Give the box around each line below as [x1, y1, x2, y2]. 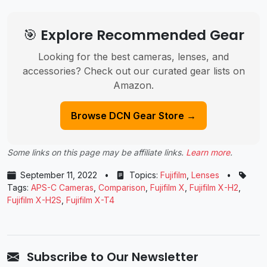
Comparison [98, 182, 145, 193]
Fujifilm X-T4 [66, 195, 114, 206]
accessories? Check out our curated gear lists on [22, 65, 245, 77]
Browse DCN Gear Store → [71, 110, 196, 122]
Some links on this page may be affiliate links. [7, 147, 186, 158]
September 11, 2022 [20, 170, 97, 181]
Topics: [127, 170, 160, 181]
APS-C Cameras [31, 182, 94, 193]
